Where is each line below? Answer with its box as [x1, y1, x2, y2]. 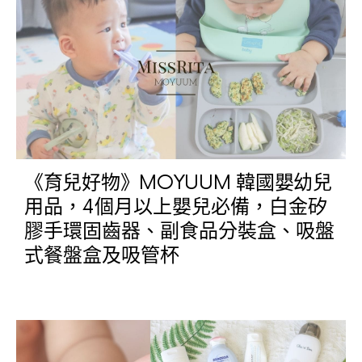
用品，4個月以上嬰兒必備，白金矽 [24, 195, 327, 219]
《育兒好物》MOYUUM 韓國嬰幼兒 [24, 170, 332, 195]
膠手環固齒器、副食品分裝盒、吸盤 [24, 219, 335, 243]
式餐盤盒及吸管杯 [24, 243, 179, 267]
